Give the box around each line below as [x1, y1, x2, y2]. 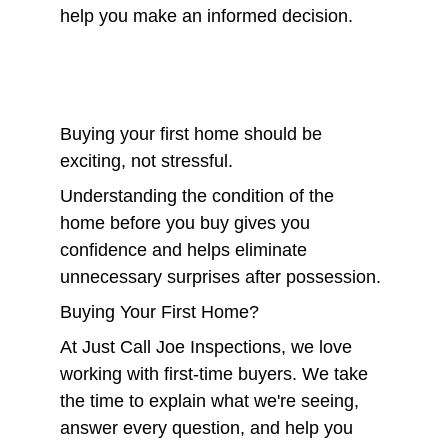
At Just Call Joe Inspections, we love [60, 337, 357, 357]
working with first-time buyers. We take [60, 364, 373, 384]
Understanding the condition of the [60, 186, 339, 206]
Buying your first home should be [60, 124, 327, 144]
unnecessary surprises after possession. [60, 267, 381, 287]
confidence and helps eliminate [60, 240, 312, 260]
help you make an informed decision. [60, 6, 353, 26]
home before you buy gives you [60, 213, 315, 233]
